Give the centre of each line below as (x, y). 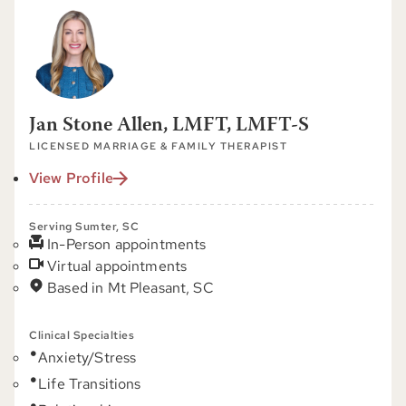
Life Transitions (90, 384)
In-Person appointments (127, 244)
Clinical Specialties (82, 335)
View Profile (71, 178)
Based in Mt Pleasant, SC (130, 288)
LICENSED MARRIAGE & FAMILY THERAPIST (158, 146)
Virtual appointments (117, 266)
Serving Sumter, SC (84, 227)
